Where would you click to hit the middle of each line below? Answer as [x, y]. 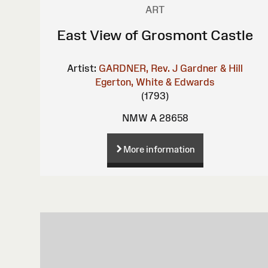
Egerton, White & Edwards [155, 82]
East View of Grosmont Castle [155, 35]
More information [159, 149]
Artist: [82, 68]
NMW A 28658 [155, 118]
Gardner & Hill [212, 68]
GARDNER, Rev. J [138, 68]
